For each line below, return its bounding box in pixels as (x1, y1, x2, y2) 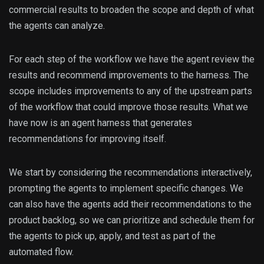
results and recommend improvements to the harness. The (9, 70, 249, 81)
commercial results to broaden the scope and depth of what (9, 4, 254, 16)
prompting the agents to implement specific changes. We (9, 183, 243, 194)
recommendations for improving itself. (9, 133, 166, 145)
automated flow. (9, 246, 74, 258)
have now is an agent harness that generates (9, 117, 192, 129)
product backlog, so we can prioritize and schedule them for (9, 214, 255, 226)
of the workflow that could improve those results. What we (9, 101, 248, 113)
